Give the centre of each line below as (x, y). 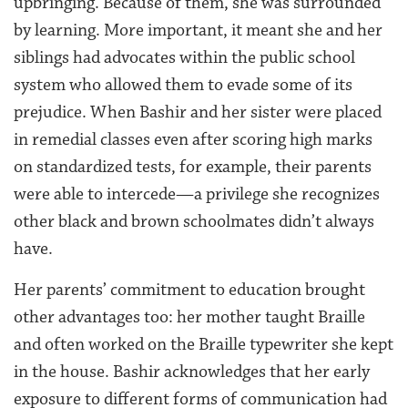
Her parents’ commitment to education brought (189, 289)
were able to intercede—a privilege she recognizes (197, 194)
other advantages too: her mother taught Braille (189, 316)
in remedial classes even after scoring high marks (193, 139)
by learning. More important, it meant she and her (198, 30)
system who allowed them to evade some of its (183, 84)
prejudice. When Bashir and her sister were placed (198, 112)
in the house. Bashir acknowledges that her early (192, 371)
